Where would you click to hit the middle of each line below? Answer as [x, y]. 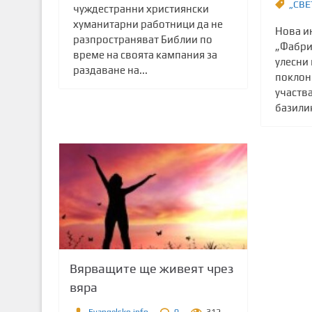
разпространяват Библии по [142, 40]
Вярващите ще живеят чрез [151, 269]
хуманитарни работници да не [148, 24]
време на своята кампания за [145, 55]
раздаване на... [110, 70]
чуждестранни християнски [141, 9]
